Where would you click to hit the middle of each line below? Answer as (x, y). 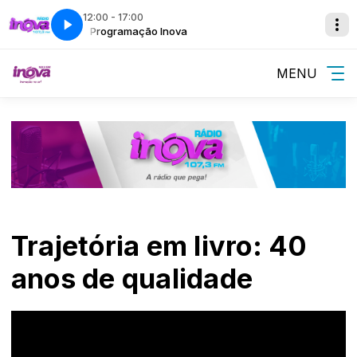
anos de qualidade (132, 279)
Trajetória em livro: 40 (159, 246)
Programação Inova (128, 31)
